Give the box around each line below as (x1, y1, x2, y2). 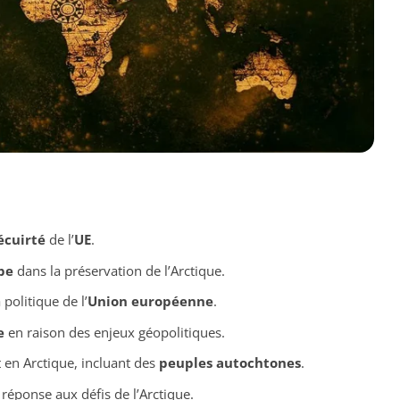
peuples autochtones (158, 354, 301, 372)
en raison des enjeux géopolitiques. (4, 322, 225, 341)
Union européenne (87, 292, 213, 311)
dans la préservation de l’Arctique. (12, 261, 225, 279)
